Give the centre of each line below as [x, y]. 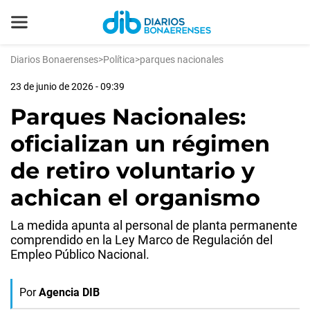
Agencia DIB [69, 292]
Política [119, 60]
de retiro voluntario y [133, 171]
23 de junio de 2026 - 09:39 [67, 86]
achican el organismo [135, 198]
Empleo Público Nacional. [80, 254]
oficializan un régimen [140, 144]
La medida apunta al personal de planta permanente [154, 225]
